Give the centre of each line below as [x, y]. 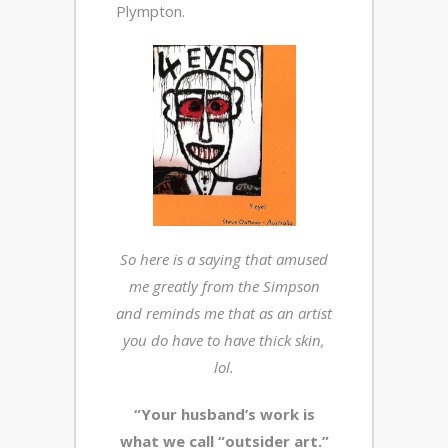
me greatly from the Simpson [224, 285]
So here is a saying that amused [224, 258]
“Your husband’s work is [224, 413]
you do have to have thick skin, [224, 339]
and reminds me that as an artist [224, 312]
